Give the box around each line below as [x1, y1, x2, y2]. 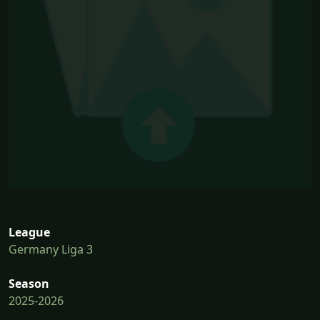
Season [9, 276, 49, 292]
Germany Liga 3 [9, 241, 93, 258]
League [9, 224, 50, 241]
